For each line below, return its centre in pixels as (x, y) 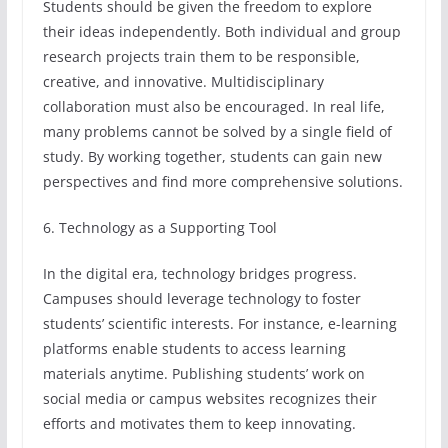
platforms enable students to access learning (194, 349)
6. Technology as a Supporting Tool (159, 228)
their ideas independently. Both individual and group (221, 32)
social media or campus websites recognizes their (209, 399)
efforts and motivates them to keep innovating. (199, 424)
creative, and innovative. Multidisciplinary (183, 82)
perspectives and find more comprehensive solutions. (222, 182)
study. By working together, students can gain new (212, 157)
